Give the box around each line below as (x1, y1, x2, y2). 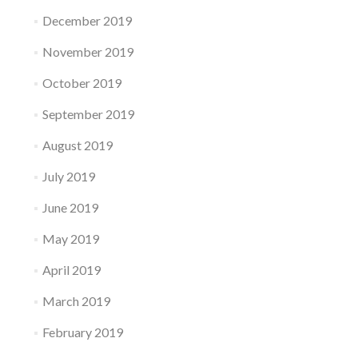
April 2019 (42, 261, 101, 277)
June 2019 (42, 199, 98, 215)
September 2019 (42, 105, 134, 121)
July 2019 (42, 168, 95, 184)
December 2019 (42, 12, 132, 28)
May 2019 (42, 230, 99, 246)
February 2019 (42, 324, 123, 340)
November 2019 (42, 43, 133, 59)
